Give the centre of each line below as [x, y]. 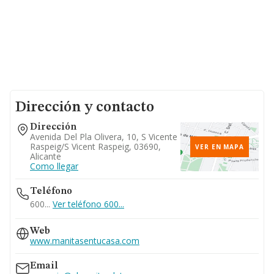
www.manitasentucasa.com [85, 241]
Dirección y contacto [85, 108]
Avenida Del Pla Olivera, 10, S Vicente [104, 137]
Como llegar [54, 166]
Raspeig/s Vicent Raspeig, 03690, [95, 146]
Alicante [46, 156]
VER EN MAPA [220, 147]
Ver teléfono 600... [88, 204]
